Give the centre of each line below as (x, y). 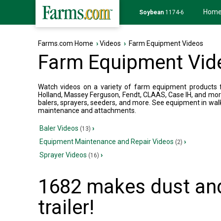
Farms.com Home (66, 43)
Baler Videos (60, 128)
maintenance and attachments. (87, 110)
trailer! (66, 207)
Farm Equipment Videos (165, 43)
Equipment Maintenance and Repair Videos (107, 142)
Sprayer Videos (64, 155)
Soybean (151, 12)
